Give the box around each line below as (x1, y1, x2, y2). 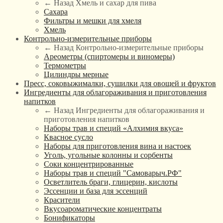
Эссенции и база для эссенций (44, 186, 147, 195)
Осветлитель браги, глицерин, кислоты (44, 177, 178, 186)
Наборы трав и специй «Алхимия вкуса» (44, 123, 183, 132)
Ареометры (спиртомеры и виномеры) (44, 52, 175, 61)
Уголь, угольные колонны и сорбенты (44, 150, 173, 159)
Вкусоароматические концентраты (44, 204, 162, 213)
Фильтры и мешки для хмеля (44, 16, 141, 25)
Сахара (44, 7, 68, 16)
